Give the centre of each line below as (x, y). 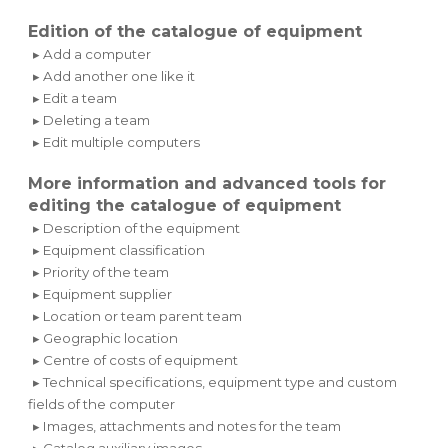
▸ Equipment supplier (103, 293)
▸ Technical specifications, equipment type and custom (215, 381)
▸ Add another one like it (116, 75)
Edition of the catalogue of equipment (195, 31)
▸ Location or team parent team (138, 315)
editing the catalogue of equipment (185, 205)
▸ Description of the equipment (137, 227)
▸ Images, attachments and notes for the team (187, 425)
